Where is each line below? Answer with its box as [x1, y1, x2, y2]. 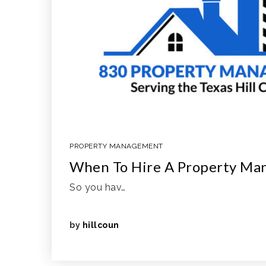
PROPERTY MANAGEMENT [69, 142, 163, 150]
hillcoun [82, 220, 119, 230]
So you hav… [69, 182, 126, 193]
